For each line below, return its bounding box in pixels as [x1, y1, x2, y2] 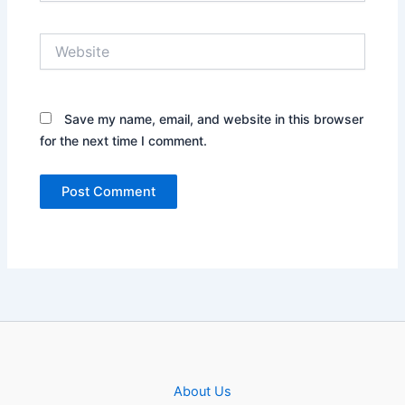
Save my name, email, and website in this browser [64, 110, 364, 127]
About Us [174, 383, 231, 400]
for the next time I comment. [40, 132, 208, 148]
